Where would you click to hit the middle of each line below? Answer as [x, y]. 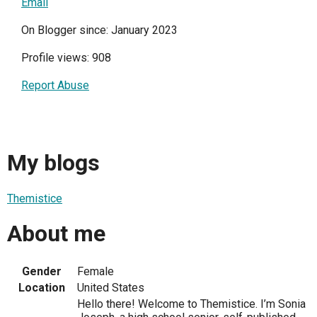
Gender [42, 271]
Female [96, 271]
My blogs [53, 163]
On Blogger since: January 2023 [99, 30]
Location [42, 287]
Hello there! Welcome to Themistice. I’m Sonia [191, 304]
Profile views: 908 [66, 58]
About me [56, 234]
